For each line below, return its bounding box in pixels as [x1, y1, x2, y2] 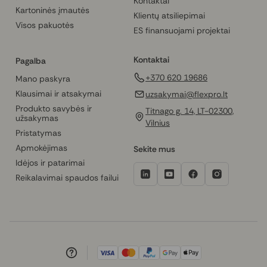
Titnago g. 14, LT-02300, [145, 105, 234, 117]
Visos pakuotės [15, 20, 74, 31]
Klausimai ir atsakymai [15, 88, 101, 100]
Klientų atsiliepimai [133, 10, 205, 21]
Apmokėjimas [15, 142, 67, 154]
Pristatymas [15, 128, 61, 139]
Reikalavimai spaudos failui [15, 172, 119, 184]
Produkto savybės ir [15, 103, 92, 114]
